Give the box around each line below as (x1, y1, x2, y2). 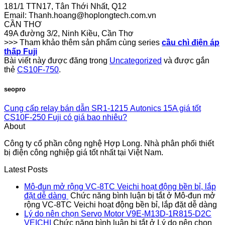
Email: (4, 11, 29, 20)
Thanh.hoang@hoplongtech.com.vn (29, 11, 156, 20)
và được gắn (162, 56, 209, 65)
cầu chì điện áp (162, 38, 219, 47)
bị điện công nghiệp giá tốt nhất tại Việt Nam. (4, 148, 163, 157)
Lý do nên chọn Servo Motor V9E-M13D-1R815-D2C (24, 209, 211, 218)
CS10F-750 (17, 65, 59, 74)
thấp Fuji (4, 47, 37, 56)
